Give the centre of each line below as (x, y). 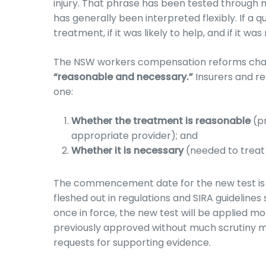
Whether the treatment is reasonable (161, 121)
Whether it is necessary (127, 151)
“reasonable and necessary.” (123, 77)
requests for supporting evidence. (132, 243)
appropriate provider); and (134, 136)
